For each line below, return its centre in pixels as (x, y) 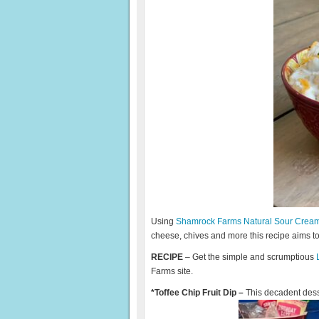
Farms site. (172, 271)
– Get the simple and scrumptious (250, 257)
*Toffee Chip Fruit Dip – (198, 293)
